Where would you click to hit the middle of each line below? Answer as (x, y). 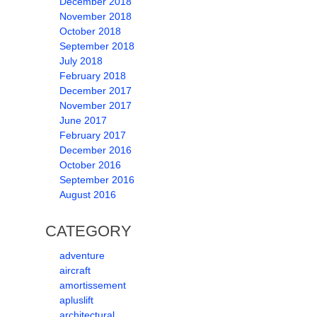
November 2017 (95, 105)
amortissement (92, 285)
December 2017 (95, 91)
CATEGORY (88, 231)
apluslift (76, 300)
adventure (82, 255)
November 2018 (95, 16)
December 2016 (95, 150)
